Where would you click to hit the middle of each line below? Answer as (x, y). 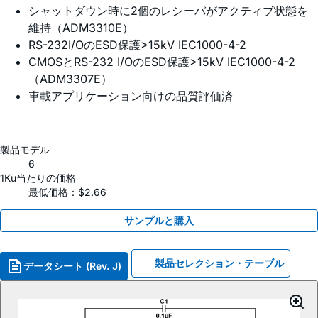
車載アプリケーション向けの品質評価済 (131, 96)
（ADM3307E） (70, 79)
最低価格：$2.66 (67, 192)
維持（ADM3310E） (81, 28)
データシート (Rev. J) (72, 266)
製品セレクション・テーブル (219, 263)
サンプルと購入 (159, 221)
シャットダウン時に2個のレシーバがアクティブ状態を (168, 11)
